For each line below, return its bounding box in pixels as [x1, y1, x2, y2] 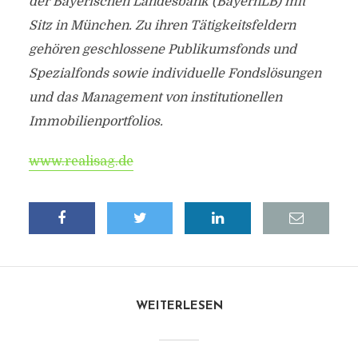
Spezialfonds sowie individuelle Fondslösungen [28, 66, 321, 81]
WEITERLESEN [135, 300, 223, 312]
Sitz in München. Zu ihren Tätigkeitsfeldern [28, 18, 296, 33]
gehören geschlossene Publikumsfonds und [28, 42, 296, 57]
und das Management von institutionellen [28, 90, 282, 105]
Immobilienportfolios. [28, 114, 163, 129]
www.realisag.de [28, 154, 133, 169]
